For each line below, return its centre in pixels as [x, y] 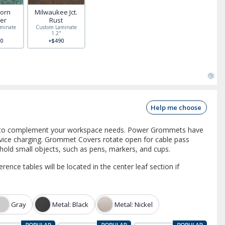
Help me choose [176, 107]
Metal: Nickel [134, 204]
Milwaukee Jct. [56, 12]
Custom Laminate [56, 27]
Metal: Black [70, 204]
